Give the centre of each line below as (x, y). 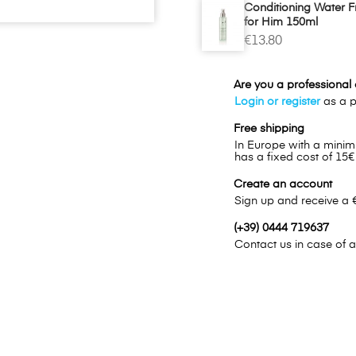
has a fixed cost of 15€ (294, 158)
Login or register (277, 102)
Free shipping (269, 129)
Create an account (283, 185)
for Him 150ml (281, 22)
